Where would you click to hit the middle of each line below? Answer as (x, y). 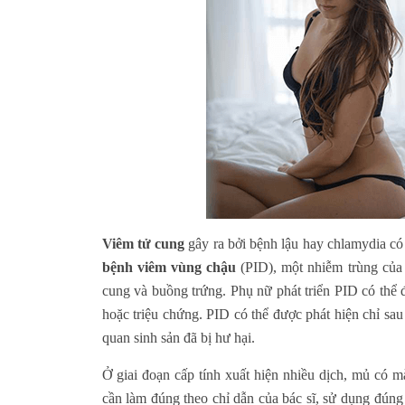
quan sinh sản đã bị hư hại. (178, 337)
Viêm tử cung (143, 243)
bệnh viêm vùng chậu (169, 267)
